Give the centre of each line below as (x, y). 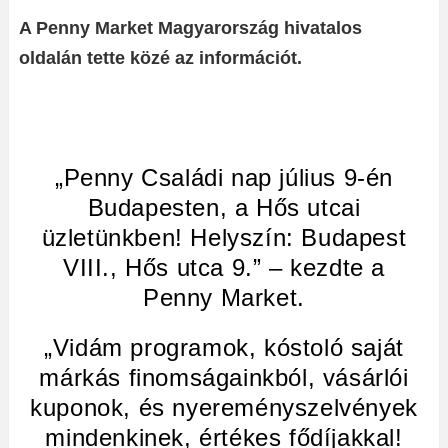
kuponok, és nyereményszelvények (224, 408)
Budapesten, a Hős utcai (224, 208)
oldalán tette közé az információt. (160, 58)
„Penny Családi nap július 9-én (223, 178)
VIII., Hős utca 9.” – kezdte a (223, 268)
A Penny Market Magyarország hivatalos (190, 28)
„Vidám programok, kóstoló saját (224, 348)
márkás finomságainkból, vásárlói (224, 378)
